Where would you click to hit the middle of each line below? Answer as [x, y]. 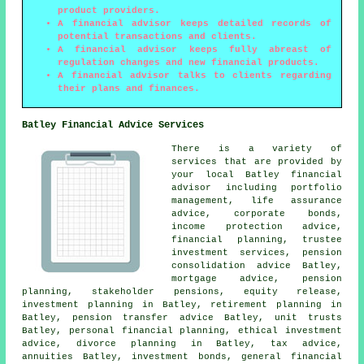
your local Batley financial [257, 174]
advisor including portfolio [257, 187]
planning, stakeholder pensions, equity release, [182, 291]
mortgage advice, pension [257, 278]
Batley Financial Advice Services [113, 125]
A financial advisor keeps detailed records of [195, 23]
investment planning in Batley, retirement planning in [182, 304]
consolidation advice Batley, [257, 265]
